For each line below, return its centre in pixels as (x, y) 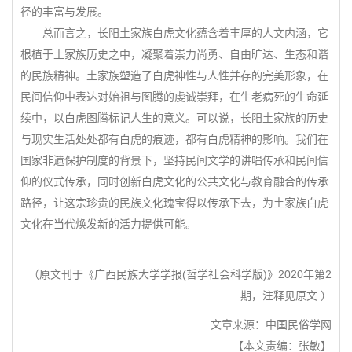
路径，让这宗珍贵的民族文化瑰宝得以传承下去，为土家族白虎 (174, 203)
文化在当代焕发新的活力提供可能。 (108, 224)
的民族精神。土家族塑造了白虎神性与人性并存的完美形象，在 (174, 75)
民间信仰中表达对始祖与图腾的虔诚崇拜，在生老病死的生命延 (174, 97)
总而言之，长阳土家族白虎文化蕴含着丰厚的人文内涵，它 (174, 33)
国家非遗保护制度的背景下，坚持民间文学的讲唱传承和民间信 (174, 160)
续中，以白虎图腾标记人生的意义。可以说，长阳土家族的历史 (174, 118)
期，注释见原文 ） (286, 295)
